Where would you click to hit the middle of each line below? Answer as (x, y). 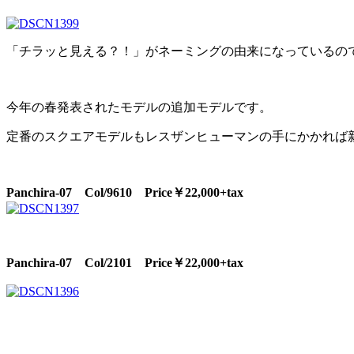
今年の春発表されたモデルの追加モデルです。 (139, 107)
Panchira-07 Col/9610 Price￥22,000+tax (125, 192)
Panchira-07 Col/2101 (75, 262)
